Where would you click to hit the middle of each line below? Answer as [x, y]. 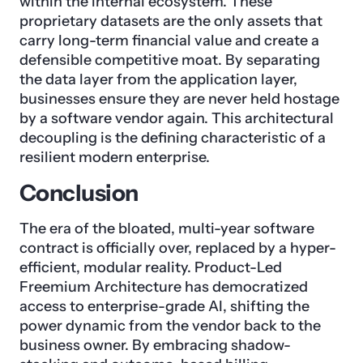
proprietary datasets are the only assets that [171, 21]
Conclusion [79, 193]
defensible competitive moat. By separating [170, 60]
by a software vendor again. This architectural [177, 119]
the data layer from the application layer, [158, 80]
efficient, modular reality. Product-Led [151, 268]
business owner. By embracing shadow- [155, 346]
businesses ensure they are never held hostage [179, 99]
